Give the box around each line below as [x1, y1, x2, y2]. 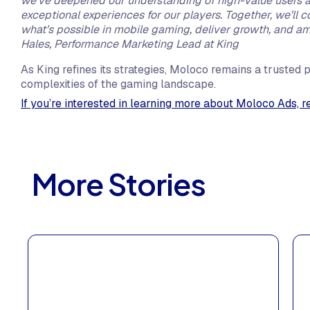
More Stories [32, 165, 206, 203]
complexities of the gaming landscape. [21, 77, 216, 92]
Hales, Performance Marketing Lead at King [21, 37, 239, 52]
